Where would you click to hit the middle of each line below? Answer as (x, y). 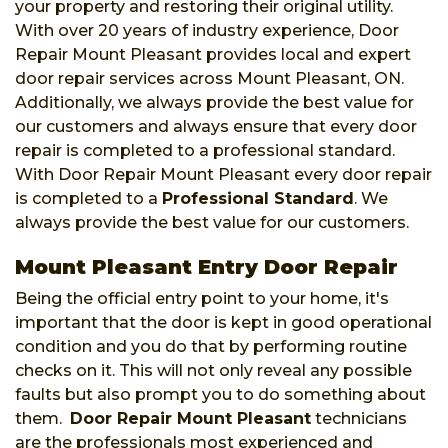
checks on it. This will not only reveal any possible (213, 370)
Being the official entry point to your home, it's (202, 298)
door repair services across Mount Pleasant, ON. (209, 78)
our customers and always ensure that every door (216, 126)
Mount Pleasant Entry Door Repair (206, 266)
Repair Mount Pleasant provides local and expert (213, 54)
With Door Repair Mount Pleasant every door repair (223, 174)
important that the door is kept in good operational (223, 322)
